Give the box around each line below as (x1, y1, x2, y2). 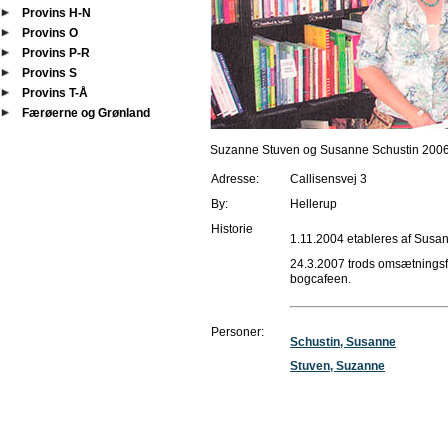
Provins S (22, 66, 77, 80)
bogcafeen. (290, 272, 351, 286)
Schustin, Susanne (290, 335, 396, 349)
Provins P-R (22, 46, 90, 60)
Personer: (211, 325, 267, 339)
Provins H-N (22, 6, 91, 20)
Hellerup (290, 197, 337, 211)
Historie (211, 222, 256, 236)
